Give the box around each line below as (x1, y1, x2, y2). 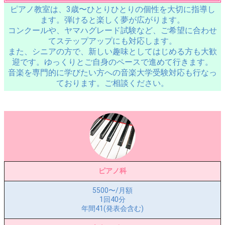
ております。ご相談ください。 (56, 78, 169, 88)
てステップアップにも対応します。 (48, 36, 177, 46)
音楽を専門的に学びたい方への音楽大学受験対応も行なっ (8, 68, 217, 77)
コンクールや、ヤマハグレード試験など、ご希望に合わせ (8, 26, 217, 35)
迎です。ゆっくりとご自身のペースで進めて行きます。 (12, 57, 213, 67)
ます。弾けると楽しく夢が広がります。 (40, 15, 185, 25)
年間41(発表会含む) (81, 204, 144, 212)
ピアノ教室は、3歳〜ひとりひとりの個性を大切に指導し (10, 5, 215, 14)
